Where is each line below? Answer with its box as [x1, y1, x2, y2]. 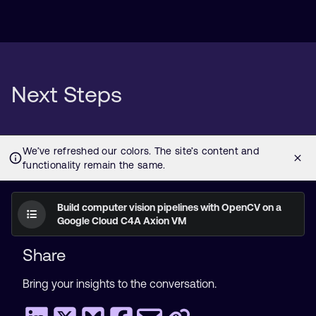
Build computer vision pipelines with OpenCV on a [57, 202, 281, 213]
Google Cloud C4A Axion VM [57, 215, 186, 226]
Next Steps [11, 81, 122, 107]
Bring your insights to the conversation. [23, 277, 217, 290]
